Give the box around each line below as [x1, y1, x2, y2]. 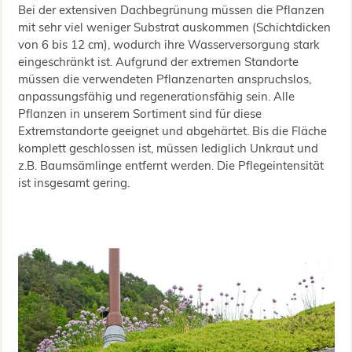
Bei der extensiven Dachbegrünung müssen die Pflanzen [17, 2, 324, 17]
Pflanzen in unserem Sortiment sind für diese [17, 105, 262, 121]
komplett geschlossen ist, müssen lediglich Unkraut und [17, 140, 318, 156]
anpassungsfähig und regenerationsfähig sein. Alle [17, 88, 295, 104]
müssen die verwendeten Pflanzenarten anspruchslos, [17, 71, 311, 86]
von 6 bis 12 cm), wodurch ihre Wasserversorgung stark [17, 36, 320, 52]
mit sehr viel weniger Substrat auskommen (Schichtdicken [17, 19, 331, 35]
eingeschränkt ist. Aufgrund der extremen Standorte [17, 53, 299, 69]
